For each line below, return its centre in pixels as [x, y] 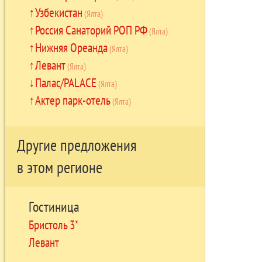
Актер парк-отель [73, 100]
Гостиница [54, 206]
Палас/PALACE [65, 82]
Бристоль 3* [53, 224]
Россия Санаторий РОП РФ [91, 30]
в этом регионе [59, 168]
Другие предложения [76, 145]
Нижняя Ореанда [71, 47]
